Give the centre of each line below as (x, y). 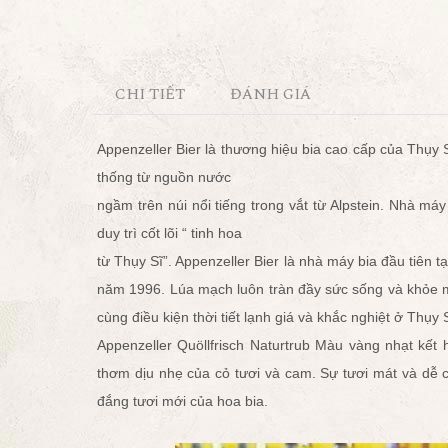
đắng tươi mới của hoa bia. (182, 401)
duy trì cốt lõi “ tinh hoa (169, 233)
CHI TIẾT (149, 94)
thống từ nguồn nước (164, 177)
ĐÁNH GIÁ (271, 94)
